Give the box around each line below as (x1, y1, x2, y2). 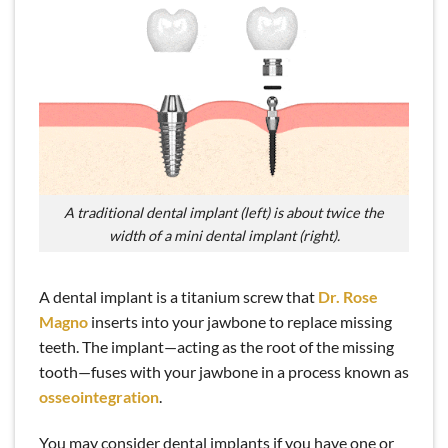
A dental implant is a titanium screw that (39, 287, 318, 307)
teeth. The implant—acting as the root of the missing (39, 337, 394, 357)
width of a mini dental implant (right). (108, 226, 340, 244)
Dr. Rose (318, 287, 378, 307)
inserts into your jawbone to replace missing (88, 312, 392, 332)
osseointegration (39, 387, 159, 407)
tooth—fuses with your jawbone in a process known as (39, 362, 409, 382)
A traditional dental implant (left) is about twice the (64, 203, 384, 221)
